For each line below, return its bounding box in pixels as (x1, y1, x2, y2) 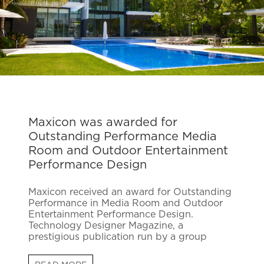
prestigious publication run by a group (28, 232, 207, 242)
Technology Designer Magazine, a (28, 221, 183, 231)
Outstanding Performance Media (28, 131, 217, 143)
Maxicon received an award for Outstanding (28, 187, 232, 197)
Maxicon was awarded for (28, 117, 177, 129)
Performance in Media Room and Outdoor (28, 199, 223, 209)
